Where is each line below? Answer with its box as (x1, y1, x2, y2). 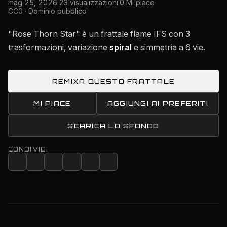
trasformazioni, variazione (8, 42, 109, 52)
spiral (109, 42, 132, 52)
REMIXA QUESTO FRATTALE (52, 77, 175, 85)
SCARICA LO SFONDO (67, 122, 160, 130)
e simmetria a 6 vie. (132, 42, 205, 52)
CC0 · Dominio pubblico (8, 7, 87, 15)
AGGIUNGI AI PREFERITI (107, 99, 208, 107)
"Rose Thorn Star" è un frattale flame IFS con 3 (8, 29, 190, 39)
